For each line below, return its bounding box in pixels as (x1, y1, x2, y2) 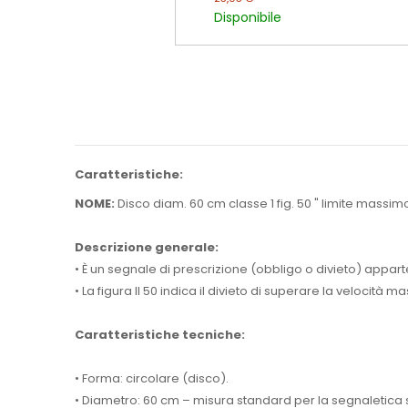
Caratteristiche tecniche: (75, 325, 245, 343)
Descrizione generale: (75, 238, 219, 256)
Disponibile (214, 8, 282, 27)
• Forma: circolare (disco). (75, 369, 229, 387)
